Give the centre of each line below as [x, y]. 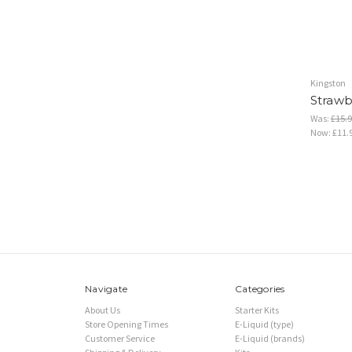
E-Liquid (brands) [270, 338]
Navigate [106, 288]
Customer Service [120, 338]
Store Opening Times [126, 324]
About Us [103, 310]
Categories [260, 288]
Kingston [328, 82]
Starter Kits [257, 310]
